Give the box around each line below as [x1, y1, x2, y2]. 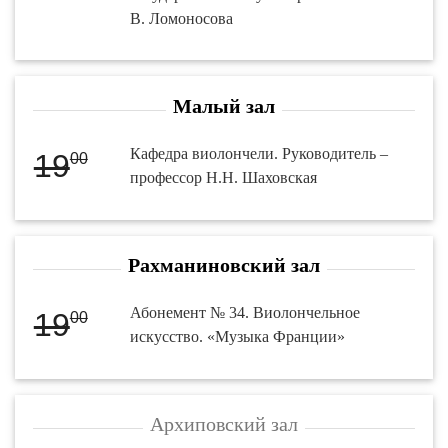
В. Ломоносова [130, 9, 234, 27]
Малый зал [173, 95, 275, 118]
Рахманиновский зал [128, 254, 320, 277]
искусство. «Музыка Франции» [130, 328, 346, 346]
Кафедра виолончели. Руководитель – [130, 145, 389, 163]
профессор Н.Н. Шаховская [130, 169, 318, 187]
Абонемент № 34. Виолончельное [130, 304, 361, 322]
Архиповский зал [150, 413, 298, 436]
